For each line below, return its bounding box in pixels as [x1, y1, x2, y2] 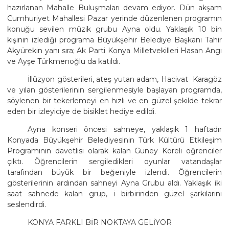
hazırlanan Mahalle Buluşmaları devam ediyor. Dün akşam [7, 3, 222, 12]
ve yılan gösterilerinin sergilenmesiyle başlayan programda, [7, 85, 222, 95]
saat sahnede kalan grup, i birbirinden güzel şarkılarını [7, 189, 222, 198]
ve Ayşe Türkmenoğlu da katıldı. [7, 56, 120, 66]
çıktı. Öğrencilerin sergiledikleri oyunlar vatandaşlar [7, 156, 222, 166]
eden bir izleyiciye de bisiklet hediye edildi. [7, 106, 156, 116]
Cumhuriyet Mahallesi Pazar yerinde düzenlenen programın [7, 13, 222, 23]
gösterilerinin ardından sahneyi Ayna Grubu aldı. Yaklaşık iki [7, 178, 222, 188]
